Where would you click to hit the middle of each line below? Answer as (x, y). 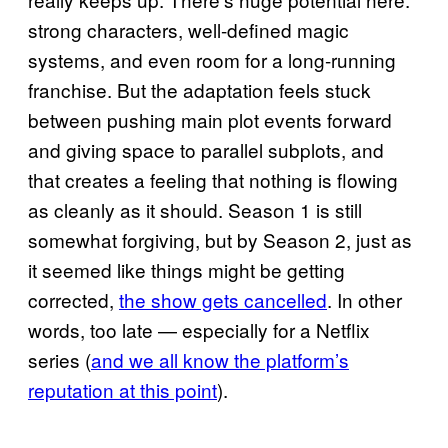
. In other (364, 299)
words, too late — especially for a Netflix (199, 329)
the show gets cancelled (223, 299)
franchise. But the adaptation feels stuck (199, 89)
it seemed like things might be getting (186, 269)
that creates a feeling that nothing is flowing (213, 179)
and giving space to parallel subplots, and (206, 149)
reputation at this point (122, 389)
